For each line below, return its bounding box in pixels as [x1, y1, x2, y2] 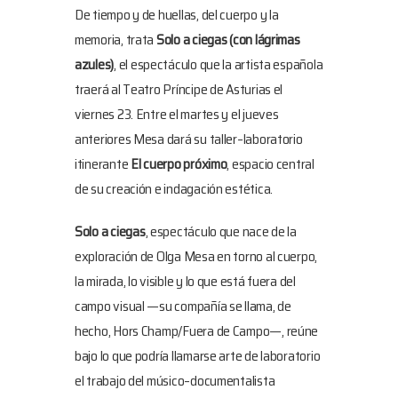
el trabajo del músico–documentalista [75, 369, 275, 392]
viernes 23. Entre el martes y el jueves [75, 102, 279, 125]
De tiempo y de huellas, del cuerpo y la [75, 3, 279, 26]
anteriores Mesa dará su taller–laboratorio [75, 127, 303, 150]
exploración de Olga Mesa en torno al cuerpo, [75, 244, 318, 267]
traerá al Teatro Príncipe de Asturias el [75, 77, 283, 100]
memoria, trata [75, 28, 156, 51]
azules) [75, 52, 115, 76]
